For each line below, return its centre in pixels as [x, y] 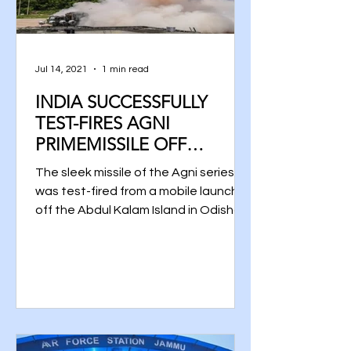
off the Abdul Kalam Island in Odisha [138, 210]
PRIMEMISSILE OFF [111, 145]
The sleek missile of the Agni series [135, 172]
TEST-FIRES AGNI [103, 123]
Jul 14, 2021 [62, 69]
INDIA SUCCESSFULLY [121, 102]
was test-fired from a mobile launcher [143, 191]
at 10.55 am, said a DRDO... [111, 229]
